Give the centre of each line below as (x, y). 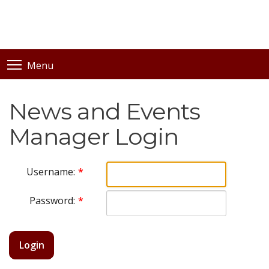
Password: (53, 200)
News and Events (104, 111)
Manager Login (94, 136)
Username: (51, 171)
